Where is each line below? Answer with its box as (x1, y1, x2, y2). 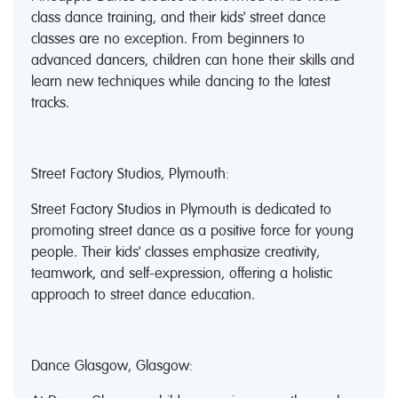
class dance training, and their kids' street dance (31, 9, 326, 27)
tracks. (31, 94, 69, 112)
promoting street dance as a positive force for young (31, 222, 354, 240)
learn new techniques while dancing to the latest (31, 73, 330, 91)
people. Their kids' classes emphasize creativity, (31, 243, 320, 261)
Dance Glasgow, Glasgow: (31, 357, 193, 375)
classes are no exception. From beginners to (31, 30, 305, 48)
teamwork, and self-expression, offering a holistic (31, 265, 332, 283)
